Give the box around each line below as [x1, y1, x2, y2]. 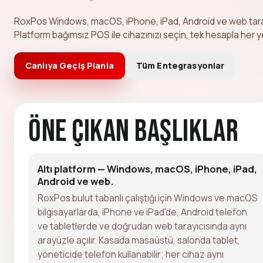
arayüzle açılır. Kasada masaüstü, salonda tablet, [38, 233, 240, 247]
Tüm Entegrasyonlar [136, 59, 225, 71]
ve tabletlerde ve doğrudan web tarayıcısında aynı [38, 219, 247, 232]
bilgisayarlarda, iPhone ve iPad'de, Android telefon [38, 205, 247, 218]
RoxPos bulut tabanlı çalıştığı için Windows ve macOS [38, 191, 258, 204]
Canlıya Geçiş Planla [25, 59, 114, 71]
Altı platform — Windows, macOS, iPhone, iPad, [38, 161, 257, 176]
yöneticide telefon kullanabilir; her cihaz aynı [38, 247, 224, 261]
